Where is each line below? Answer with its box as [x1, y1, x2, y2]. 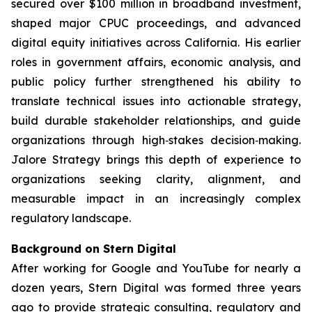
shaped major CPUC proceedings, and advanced [11, 16, 301, 30]
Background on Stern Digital [11, 242, 176, 256]
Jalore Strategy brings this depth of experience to [11, 153, 301, 166]
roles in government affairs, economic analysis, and [11, 55, 301, 69]
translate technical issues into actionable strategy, [11, 94, 301, 108]
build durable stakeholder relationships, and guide [11, 114, 301, 127]
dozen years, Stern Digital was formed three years [11, 281, 301, 295]
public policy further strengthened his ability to [11, 75, 301, 88]
